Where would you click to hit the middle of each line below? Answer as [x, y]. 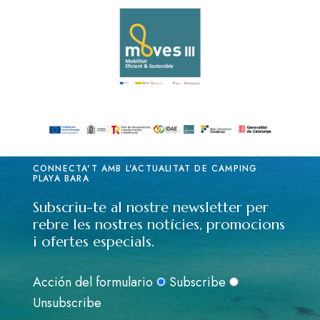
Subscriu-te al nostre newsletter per [150, 207]
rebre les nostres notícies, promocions [159, 225]
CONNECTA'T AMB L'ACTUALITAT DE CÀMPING [145, 169]
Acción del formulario [92, 282]
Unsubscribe [67, 303]
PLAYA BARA [61, 179]
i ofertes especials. [93, 242]
